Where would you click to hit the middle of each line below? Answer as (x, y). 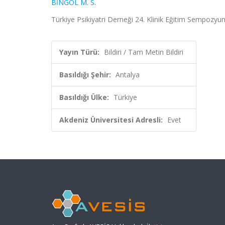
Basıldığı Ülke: (84, 97)
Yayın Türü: (79, 52)
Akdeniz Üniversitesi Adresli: (111, 120)
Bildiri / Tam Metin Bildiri (144, 52)
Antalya (128, 75)
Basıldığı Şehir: (85, 75)
